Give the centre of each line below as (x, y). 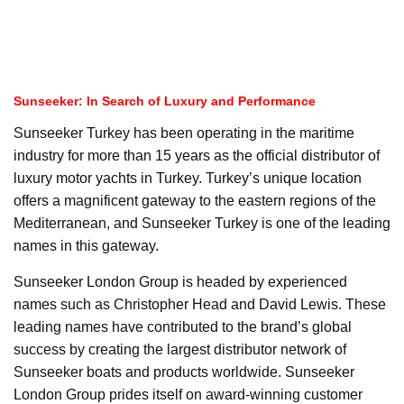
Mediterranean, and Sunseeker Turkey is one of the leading (202, 223)
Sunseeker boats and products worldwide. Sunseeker (184, 372)
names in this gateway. (86, 245)
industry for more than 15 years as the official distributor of (197, 155)
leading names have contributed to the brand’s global (183, 326)
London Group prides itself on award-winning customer (188, 394)
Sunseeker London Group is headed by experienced (180, 281)
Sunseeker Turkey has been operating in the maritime (184, 133)
